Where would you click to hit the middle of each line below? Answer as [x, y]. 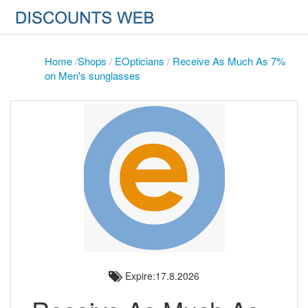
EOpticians [140, 61]
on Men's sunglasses [92, 75]
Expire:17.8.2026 [161, 276]
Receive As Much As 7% [229, 61]
